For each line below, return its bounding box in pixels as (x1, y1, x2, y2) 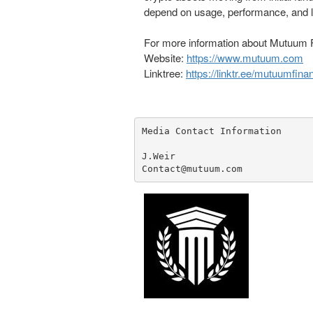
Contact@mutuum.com (141, 163, 242, 174)
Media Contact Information (141, 125, 282, 136)
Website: (144, 50, 187, 65)
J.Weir (141, 150, 175, 161)
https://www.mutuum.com (187, 50, 303, 65)
